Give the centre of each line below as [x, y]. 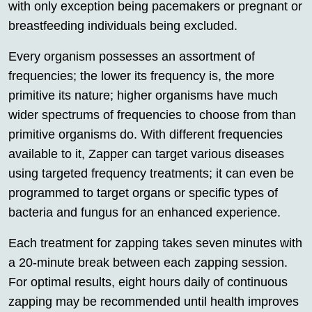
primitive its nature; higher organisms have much [143, 95]
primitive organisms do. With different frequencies [146, 134]
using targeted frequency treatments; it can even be [151, 173]
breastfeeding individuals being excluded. [123, 25]
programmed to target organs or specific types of [143, 193]
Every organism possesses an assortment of [132, 56]
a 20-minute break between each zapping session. [148, 262]
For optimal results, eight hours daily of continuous [148, 282]
